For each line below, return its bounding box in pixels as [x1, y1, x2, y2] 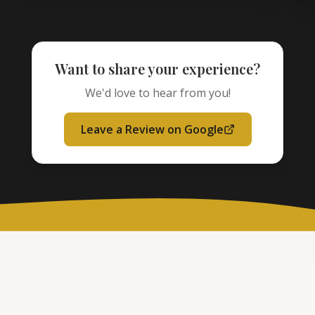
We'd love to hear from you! [84, 85, 231, 101]
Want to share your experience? [55, 59, 260, 78]
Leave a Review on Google [80, 122, 224, 137]
